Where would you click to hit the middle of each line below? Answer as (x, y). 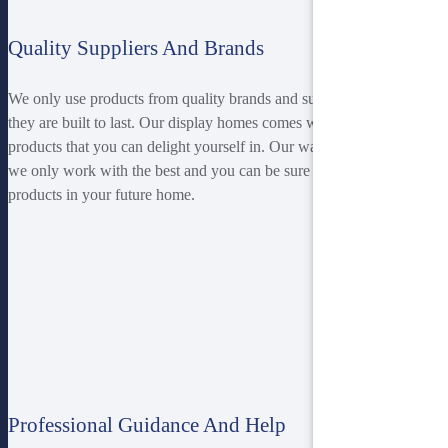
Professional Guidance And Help (147, 424)
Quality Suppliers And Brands (136, 48)
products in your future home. (101, 194)
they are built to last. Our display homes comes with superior (198, 122)
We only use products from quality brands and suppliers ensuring (212, 98)
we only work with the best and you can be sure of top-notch (199, 170)
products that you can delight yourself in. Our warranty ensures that (220, 146)
